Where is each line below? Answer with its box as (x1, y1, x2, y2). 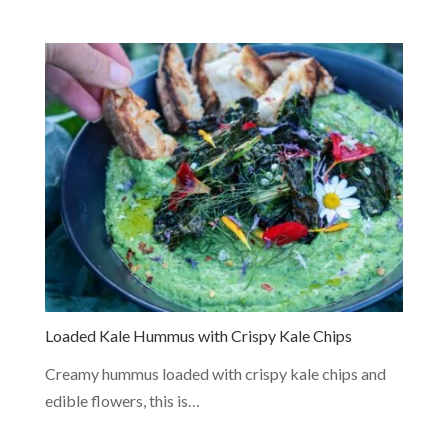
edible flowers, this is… (44, 390, 200, 410)
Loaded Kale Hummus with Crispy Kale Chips (44, 325, 352, 345)
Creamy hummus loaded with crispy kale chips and (44, 363, 386, 383)
